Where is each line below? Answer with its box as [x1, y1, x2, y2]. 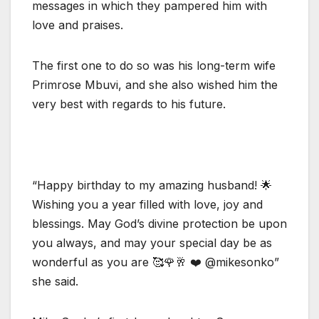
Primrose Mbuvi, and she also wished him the [32, 77, 278, 92]
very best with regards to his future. [32, 96, 226, 111]
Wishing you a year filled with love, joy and [32, 197, 263, 211]
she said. [32, 273, 78, 288]
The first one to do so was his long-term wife [32, 58, 276, 73]
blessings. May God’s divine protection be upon [32, 216, 287, 231]
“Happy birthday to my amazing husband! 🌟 [32, 177, 272, 192]
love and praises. [32, 17, 123, 32]
